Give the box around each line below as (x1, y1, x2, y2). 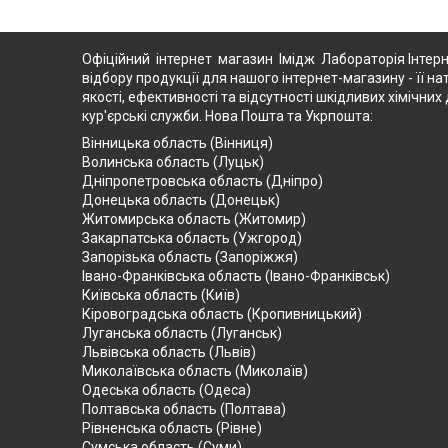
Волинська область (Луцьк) (82, 153, 264, 170)
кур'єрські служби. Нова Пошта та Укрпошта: (82, 107, 373, 124)
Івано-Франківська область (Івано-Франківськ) (82, 267, 390, 284)
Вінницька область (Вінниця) (82, 134, 273, 151)
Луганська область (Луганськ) (82, 324, 282, 341)
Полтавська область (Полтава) (82, 400, 286, 417)
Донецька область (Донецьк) (82, 191, 280, 208)
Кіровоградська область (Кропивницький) (82, 305, 362, 322)
